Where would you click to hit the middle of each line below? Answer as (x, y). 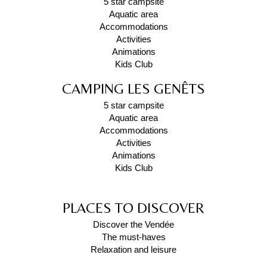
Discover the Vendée (133, 224)
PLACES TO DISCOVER (133, 208)
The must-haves (133, 237)
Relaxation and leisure (133, 249)
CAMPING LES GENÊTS (133, 89)
